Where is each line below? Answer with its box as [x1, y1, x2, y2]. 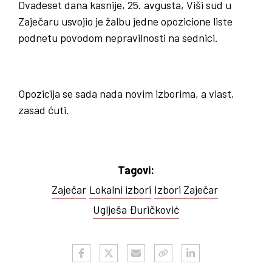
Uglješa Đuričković [93, 203, 179, 216]
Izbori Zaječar [154, 183, 218, 196]
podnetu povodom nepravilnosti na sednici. [18, 31, 218, 44]
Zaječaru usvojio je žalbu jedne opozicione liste [18, 15, 233, 28]
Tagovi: [117, 163, 155, 177]
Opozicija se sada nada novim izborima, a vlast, [18, 87, 234, 100]
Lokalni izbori [89, 183, 151, 196]
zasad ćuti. [18, 103, 69, 117]
